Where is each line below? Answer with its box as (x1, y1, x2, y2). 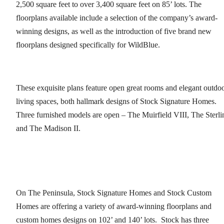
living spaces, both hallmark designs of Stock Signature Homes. (16, 97, 216, 106)
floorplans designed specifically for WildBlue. (16, 40, 160, 49)
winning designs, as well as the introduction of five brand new (16, 27, 211, 36)
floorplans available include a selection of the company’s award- (16, 13, 217, 22)
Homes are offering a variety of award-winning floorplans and (16, 202, 211, 211)
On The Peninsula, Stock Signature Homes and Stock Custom (16, 188, 211, 197)
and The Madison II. (16, 124, 80, 133)
